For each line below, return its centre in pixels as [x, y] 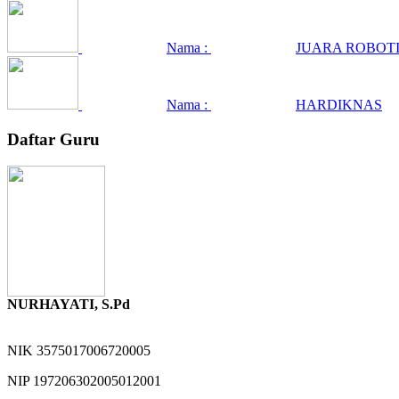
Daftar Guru [53, 139]
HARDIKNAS [339, 105]
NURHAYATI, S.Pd [69, 305]
